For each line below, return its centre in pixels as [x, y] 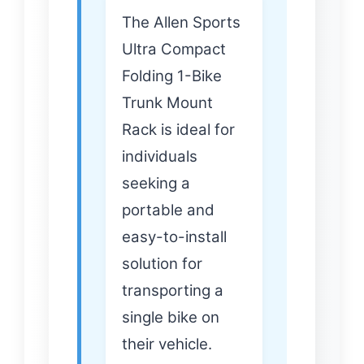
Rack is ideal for [178, 130]
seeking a [156, 184]
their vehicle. [167, 344]
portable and [168, 210]
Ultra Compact [174, 50]
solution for [162, 264]
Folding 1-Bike [172, 76]
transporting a [173, 291]
